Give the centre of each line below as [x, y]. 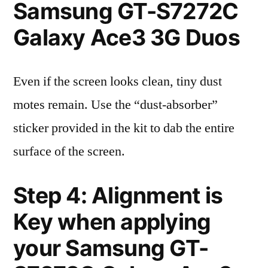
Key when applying [112, 222]
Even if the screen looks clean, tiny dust [118, 81]
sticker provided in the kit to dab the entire [124, 128]
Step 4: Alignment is [118, 195]
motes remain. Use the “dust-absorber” [115, 105]
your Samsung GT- [111, 248]
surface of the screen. [69, 151]
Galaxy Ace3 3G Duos [127, 37]
